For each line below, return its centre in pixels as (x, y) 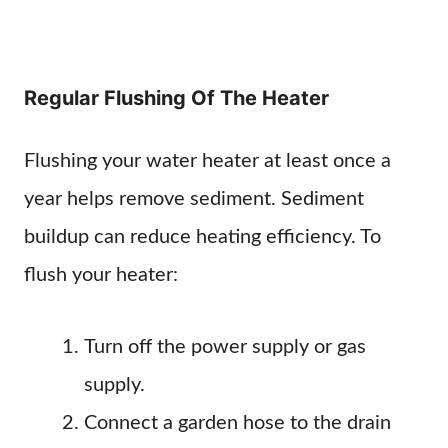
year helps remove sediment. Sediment (194, 199)
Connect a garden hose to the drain (237, 423)
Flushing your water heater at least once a (207, 161)
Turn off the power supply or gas (225, 347)
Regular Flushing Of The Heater (176, 98)
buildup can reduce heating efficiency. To (202, 237)
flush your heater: (101, 275)
